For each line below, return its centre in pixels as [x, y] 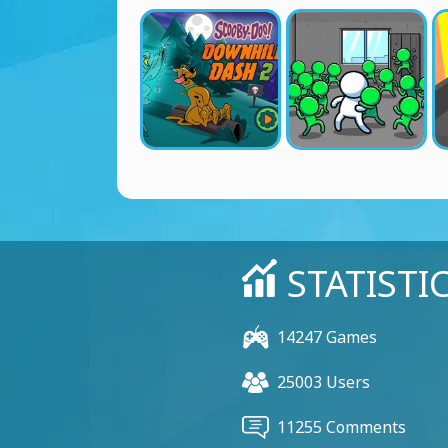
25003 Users [323, 382]
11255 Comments [341, 427]
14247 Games [327, 337]
